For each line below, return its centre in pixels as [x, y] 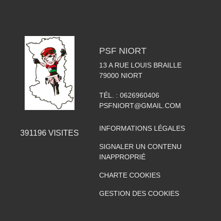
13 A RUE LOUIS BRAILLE [140, 65]
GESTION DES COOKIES [139, 193]
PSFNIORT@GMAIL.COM [140, 105]
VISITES [62, 133]
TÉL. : [109, 95]
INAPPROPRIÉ [122, 157]
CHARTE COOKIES [129, 175]
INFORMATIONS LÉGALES [142, 128]
